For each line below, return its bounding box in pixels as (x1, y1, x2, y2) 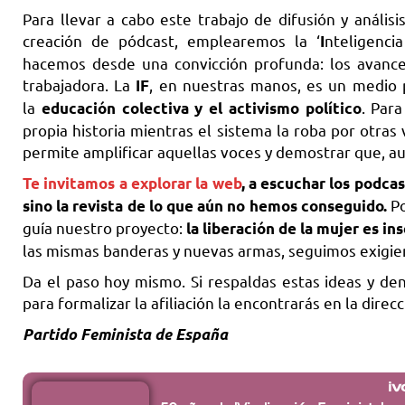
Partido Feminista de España (23, 325, 228, 345)
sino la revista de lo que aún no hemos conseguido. (23, 196, 387, 216)
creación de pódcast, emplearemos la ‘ (23, 31, 320, 51)
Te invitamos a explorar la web (23, 174, 241, 193)
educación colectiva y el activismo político (41, 99, 362, 118)
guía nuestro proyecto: (23, 218, 186, 238)
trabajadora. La (23, 75, 137, 95)
